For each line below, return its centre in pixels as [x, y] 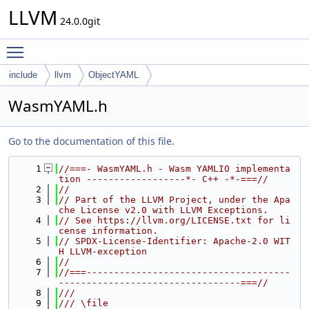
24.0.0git [79, 21]
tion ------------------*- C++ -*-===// [163, 179]
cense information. [108, 231]
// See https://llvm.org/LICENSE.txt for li [175, 220]
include [23, 75]
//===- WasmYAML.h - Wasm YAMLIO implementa [175, 169]
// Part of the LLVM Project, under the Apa [175, 200]
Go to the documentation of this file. [91, 141]
